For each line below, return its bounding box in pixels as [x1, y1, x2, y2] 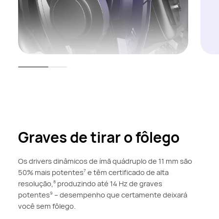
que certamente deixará [105, 190, 188, 200]
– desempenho [53, 190, 106, 200]
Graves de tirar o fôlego [18, 127, 180, 148]
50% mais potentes [18, 167, 84, 177]
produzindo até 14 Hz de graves [56, 178, 163, 189]
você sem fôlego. [18, 201, 76, 211]
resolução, [18, 178, 54, 189]
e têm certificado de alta [86, 167, 169, 177]
